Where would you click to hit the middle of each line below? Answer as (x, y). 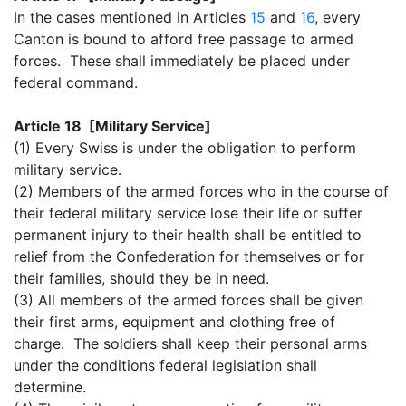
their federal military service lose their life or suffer (188, 213)
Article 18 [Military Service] (112, 126)
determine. (50, 387)
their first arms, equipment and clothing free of (174, 321)
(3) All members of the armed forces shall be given (188, 300)
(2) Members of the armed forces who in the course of (201, 191)
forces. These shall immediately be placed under (182, 60)
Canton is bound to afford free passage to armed (184, 39)
